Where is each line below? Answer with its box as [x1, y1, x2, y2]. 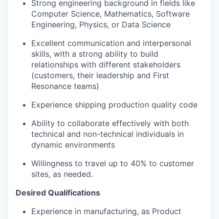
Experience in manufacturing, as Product [31, 206, 181, 217]
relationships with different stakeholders [31, 60, 180, 70]
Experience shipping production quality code [31, 100, 197, 110]
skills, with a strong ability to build [31, 49, 158, 59]
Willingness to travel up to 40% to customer [31, 158, 194, 169]
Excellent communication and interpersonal [31, 38, 191, 48]
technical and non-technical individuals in [31, 129, 184, 139]
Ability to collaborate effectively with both [31, 118, 189, 129]
